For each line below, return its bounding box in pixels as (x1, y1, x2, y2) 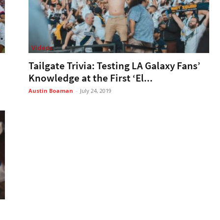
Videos (31, 43, 53, 52)
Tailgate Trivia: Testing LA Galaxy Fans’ (28, 58, 200, 72)
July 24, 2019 (80, 86, 111, 94)
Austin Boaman (28, 86, 73, 94)
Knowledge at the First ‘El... (28, 71, 153, 84)
